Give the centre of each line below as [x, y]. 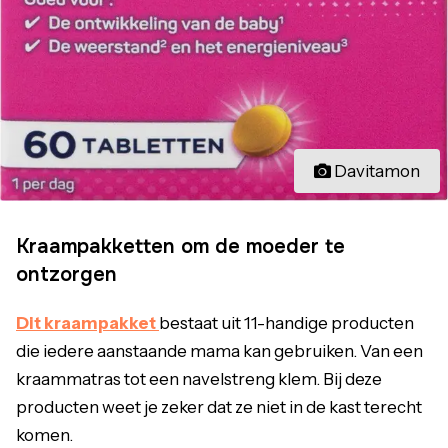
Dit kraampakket [87, 323]
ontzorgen [66, 275]
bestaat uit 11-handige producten [286, 323]
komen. [44, 435]
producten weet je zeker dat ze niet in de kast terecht [219, 407]
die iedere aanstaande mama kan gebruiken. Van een [219, 351]
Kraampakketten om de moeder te [180, 247]
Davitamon [377, 171]
